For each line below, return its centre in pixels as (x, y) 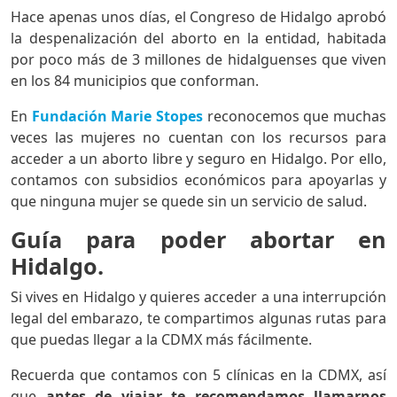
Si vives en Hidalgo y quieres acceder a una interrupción (198, 296)
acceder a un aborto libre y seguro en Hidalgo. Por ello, (198, 158)
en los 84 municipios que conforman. (135, 80)
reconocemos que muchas (297, 116)
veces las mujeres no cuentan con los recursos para (198, 137)
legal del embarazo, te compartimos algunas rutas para (198, 318)
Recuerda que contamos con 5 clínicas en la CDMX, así (198, 374)
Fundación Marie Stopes (117, 116)
